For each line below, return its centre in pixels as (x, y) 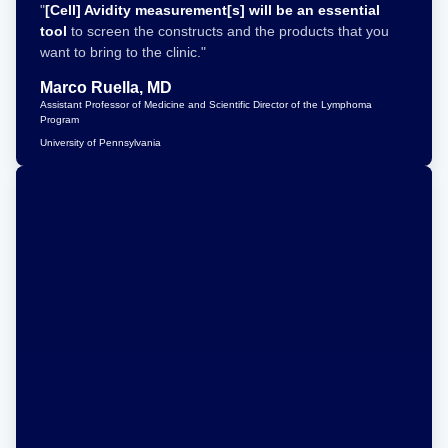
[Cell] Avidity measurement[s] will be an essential (212, 10)
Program (59, 119)
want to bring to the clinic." (123, 52)
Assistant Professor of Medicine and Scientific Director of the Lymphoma (206, 104)
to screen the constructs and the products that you (228, 31)
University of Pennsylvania (100, 142)
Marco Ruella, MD (106, 87)
